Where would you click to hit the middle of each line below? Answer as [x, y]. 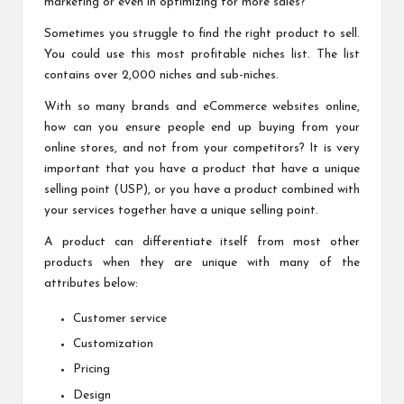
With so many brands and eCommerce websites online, [202, 107]
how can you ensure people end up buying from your [202, 128]
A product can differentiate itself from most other [202, 243]
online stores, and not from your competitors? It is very [202, 149]
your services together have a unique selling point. [181, 211]
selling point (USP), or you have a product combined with [202, 190]
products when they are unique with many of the [202, 263]
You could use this [101, 55]
